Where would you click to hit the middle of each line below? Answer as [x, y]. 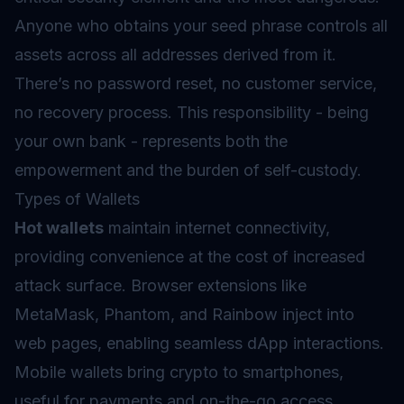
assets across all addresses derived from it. [175, 55]
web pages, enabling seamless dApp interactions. [199, 343]
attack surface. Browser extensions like [161, 285]
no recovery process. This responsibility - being [192, 112]
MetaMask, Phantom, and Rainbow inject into [184, 314]
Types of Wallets [77, 199]
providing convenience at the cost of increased [190, 257]
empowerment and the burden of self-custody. [188, 170]
